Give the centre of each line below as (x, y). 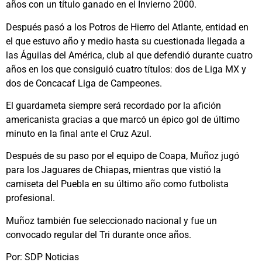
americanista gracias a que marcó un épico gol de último (123, 119)
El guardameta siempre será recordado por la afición (113, 105)
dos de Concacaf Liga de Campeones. (84, 83)
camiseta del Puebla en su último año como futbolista (117, 184)
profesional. (30, 198)
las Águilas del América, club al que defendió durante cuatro (129, 55)
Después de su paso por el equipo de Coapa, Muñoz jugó (123, 156)
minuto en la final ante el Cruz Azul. (79, 133)
